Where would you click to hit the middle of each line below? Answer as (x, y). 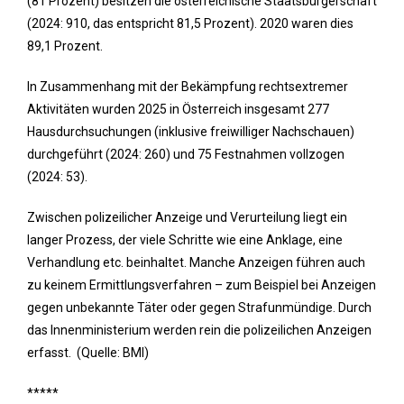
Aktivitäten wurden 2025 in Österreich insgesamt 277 (178, 109)
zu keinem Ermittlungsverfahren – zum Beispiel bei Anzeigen (202, 285)
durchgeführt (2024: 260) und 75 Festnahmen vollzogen (186, 154)
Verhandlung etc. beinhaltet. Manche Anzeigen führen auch (196, 262)
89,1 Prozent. (65, 46)
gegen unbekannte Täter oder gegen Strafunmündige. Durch (199, 307)
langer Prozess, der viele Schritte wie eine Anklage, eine (185, 239)
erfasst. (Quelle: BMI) (88, 352)
